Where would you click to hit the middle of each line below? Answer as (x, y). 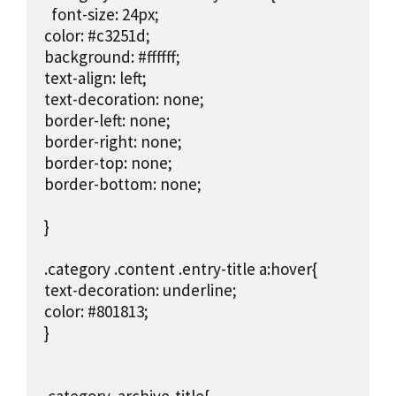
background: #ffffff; (112, 57)
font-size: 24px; (102, 15)
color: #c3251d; (97, 36)
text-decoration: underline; (141, 290)
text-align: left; (95, 78)
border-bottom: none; (123, 184)
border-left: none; (107, 121)
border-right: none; (113, 142)
